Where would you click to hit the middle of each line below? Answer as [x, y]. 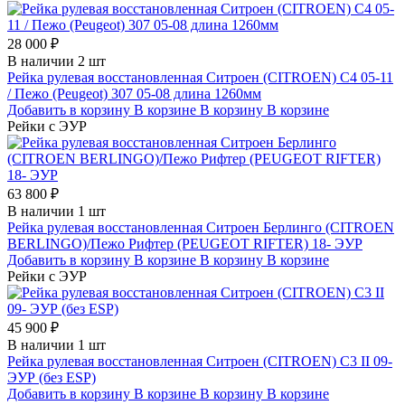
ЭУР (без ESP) [52, 377]
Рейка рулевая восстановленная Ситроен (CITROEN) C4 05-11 [200, 77]
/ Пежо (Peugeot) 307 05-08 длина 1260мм [134, 93]
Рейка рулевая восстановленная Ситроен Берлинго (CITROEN [201, 227]
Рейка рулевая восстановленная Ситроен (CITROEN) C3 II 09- [200, 361]
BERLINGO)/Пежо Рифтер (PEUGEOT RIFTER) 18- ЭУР [185, 243]
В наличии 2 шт [57, 61]
